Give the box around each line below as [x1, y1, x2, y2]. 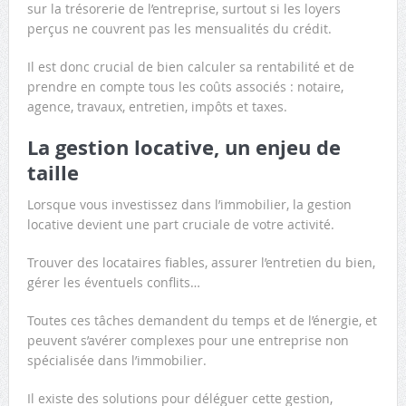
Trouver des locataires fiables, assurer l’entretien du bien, [26, 253, 375, 271]
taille [26, 158, 79, 187]
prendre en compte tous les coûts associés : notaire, [26, 77, 343, 95]
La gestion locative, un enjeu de [26, 132, 341, 161]
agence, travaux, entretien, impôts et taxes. [26, 97, 287, 115]
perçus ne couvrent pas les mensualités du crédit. [26, 19, 332, 37]
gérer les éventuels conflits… [26, 273, 200, 291]
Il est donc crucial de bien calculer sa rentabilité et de [26, 57, 354, 75]
